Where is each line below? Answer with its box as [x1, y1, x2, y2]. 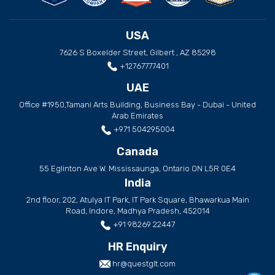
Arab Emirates [112, 111, 163, 121]
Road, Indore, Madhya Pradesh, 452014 [65, 206, 210, 215]
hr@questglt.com [112, 258, 176, 268]
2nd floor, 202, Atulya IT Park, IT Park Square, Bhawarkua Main [26, 195, 249, 204]
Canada [117, 145, 158, 158]
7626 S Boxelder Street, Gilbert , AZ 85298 [59, 47, 216, 57]
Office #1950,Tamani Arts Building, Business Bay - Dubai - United [19, 100, 256, 110]
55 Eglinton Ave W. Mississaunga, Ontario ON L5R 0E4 [39, 164, 236, 173]
